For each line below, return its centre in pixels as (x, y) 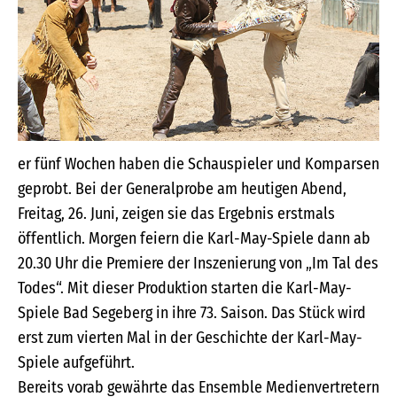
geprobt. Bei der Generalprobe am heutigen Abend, (182, 189)
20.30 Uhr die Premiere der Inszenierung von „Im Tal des (198, 264)
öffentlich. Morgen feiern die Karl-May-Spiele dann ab (194, 239)
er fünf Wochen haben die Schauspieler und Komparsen (198, 164)
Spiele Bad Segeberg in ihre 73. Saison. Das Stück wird (192, 313)
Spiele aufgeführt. (76, 363)
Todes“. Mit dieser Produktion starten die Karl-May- (185, 288)
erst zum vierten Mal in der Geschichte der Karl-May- (190, 338)
